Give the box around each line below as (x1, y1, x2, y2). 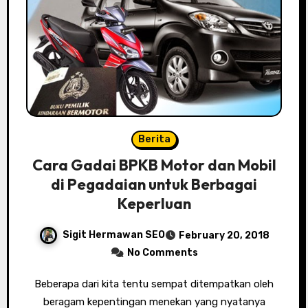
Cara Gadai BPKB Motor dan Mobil (32, 155, 276, 175)
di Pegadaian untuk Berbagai (51, 174, 257, 194)
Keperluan (117, 193, 191, 213)
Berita (137, 133, 170, 145)
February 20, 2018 (178, 229, 269, 241)
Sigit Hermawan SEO (62, 228, 165, 241)
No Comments (126, 246, 198, 258)
